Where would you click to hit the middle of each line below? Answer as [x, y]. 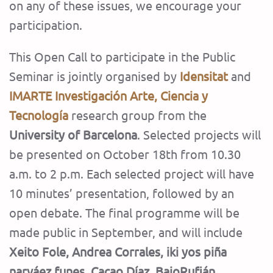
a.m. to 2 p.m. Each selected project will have [132, 174]
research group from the [139, 115]
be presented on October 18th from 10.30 [125, 154]
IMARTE [30, 96]
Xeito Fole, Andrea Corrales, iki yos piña [118, 252]
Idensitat [204, 76]
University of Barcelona [73, 135]
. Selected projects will [199, 135]
